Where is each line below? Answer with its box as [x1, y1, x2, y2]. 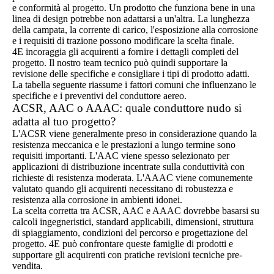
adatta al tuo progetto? [12, 115, 116, 128]
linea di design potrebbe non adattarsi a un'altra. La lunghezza [12, 13, 250, 24]
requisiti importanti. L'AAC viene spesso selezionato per [12, 150, 229, 161]
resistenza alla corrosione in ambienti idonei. [12, 194, 182, 205]
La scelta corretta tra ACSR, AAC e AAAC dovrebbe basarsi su [12, 206, 259, 216]
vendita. [12, 261, 43, 271]
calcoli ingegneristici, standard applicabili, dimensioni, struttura [12, 217, 254, 227]
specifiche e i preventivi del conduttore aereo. [12, 91, 187, 101]
